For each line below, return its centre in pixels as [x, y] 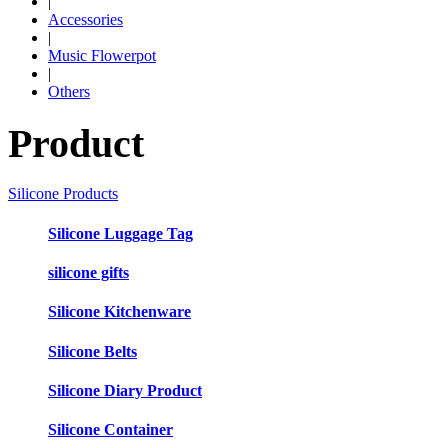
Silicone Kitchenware [119, 312]
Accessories [85, 19]
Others [69, 91]
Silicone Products [63, 194]
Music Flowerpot [102, 55]
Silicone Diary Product [125, 390]
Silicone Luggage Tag [120, 233]
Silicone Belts [92, 351]
